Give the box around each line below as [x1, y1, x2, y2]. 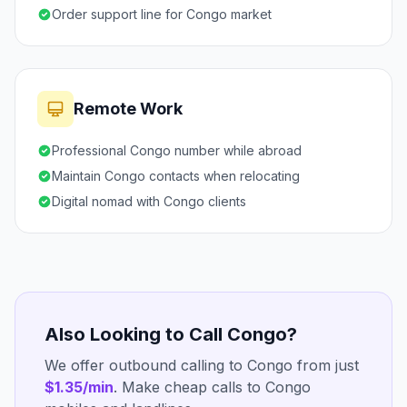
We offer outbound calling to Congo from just [45, 356, 359, 374]
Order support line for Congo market [52, 6, 272, 22]
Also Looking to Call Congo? [45, 323, 297, 345]
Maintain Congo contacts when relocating [52, 168, 300, 184]
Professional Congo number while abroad [52, 143, 302, 158]
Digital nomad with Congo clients [52, 194, 246, 209]
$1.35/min [45, 378, 114, 396]
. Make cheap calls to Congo [114, 378, 311, 396]
